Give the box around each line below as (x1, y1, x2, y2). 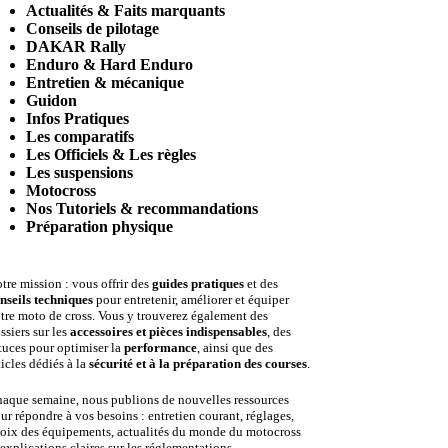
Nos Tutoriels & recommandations (26, 200, 258, 217)
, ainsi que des (197, 340, 274, 355)
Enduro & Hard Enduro (26, 56, 193, 73)
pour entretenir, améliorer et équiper (93, 292, 290, 307)
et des (244, 276, 279, 291)
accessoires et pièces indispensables (70, 324, 268, 339)
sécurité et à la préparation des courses (89, 356, 308, 371)
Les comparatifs (26, 128, 134, 145)
